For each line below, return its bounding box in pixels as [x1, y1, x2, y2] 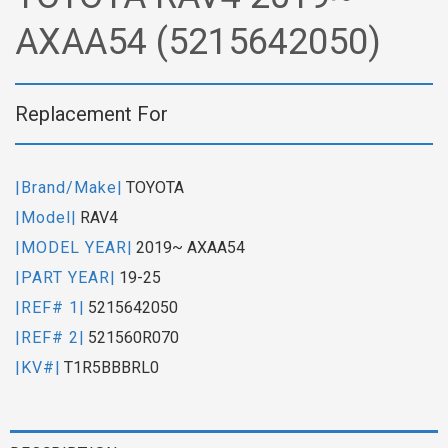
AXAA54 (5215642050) [15, 20, 381, 63]
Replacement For [15, 101, 168, 126]
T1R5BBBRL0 [64, 357, 159, 377]
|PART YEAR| [15, 267, 116, 287]
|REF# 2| [15, 327, 85, 347]
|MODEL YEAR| [15, 237, 133, 257]
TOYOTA [126, 177, 184, 197]
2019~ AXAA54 [136, 237, 245, 257]
